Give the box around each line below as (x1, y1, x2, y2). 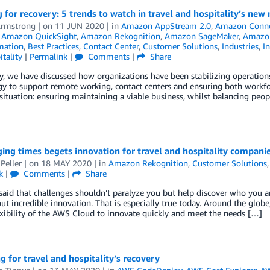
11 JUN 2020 (54, 20, 104, 31)
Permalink (29, 51, 67, 61)
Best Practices (27, 41, 79, 51)
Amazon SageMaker (164, 31, 239, 41)
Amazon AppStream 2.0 (121, 20, 211, 31)
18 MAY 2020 (40, 158, 92, 168)
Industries (221, 41, 259, 51)
